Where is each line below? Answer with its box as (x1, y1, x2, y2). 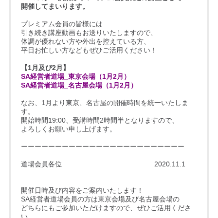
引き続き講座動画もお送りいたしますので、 (20, 28, 157, 36)
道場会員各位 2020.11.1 (20, 160, 185, 168)
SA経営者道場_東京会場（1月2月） (20, 72, 130, 80)
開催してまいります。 (20, 2, 89, 10)
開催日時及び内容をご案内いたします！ (20, 186, 144, 194)
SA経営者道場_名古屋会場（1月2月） (20, 81, 137, 89)
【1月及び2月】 (20, 63, 70, 72)
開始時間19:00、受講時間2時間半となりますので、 (20, 116, 179, 124)
